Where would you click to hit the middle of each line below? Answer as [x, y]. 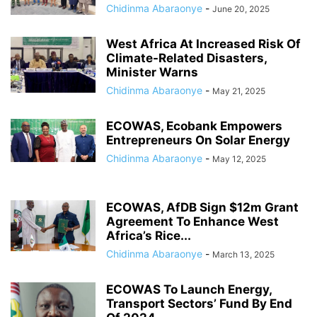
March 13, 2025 [243, 254]
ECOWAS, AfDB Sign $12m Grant [202, 207]
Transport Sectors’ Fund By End [199, 304]
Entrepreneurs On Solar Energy [198, 140]
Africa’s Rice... [149, 236]
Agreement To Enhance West [192, 221]
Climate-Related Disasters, [186, 58]
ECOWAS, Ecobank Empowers [194, 126]
